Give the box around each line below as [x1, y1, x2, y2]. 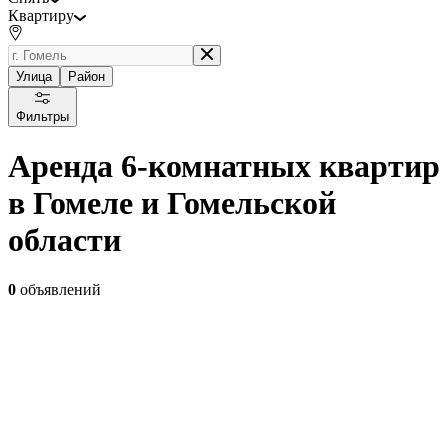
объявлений [16, 280, 101, 298]
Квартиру [8, 6, 74, 24]
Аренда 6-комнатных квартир [8, 148, 440, 185]
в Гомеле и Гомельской [8, 185, 336, 222]
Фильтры [16, 108, 69, 124]
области [8, 222, 121, 259]
